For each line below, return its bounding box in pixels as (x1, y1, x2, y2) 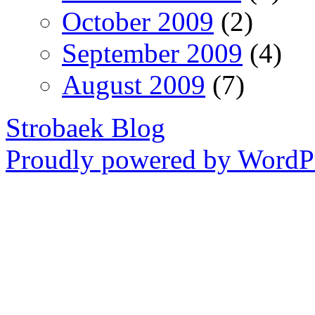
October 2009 (62, 6, 214, 37)
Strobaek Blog (6, 112, 165, 143)
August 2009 (62, 69, 205, 100)
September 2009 (62, 37, 243, 68)
